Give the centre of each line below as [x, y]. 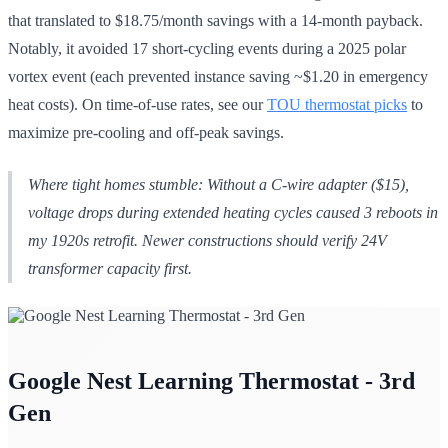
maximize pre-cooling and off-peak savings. [146, 132]
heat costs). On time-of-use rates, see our [137, 104]
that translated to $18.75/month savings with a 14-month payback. [215, 20]
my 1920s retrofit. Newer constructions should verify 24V [207, 240]
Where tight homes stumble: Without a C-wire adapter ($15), [218, 184]
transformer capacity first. [110, 268]
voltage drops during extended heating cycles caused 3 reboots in [233, 212]
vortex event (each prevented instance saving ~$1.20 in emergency [218, 76]
